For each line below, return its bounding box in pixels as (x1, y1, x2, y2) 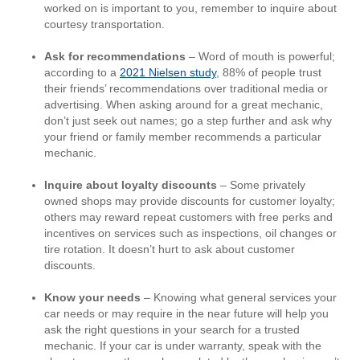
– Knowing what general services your (141, 291, 337, 305)
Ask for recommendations (44, 50, 186, 63)
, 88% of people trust (216, 66, 321, 80)
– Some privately (220, 178, 305, 192)
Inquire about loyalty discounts (44, 178, 220, 192)
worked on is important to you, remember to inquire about (44, 2, 337, 15)
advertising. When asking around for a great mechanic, (44, 98, 323, 112)
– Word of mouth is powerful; (186, 50, 335, 63)
